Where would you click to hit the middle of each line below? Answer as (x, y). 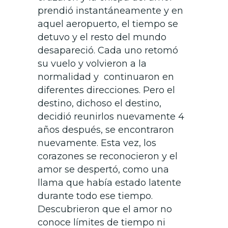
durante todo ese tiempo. (95, 196)
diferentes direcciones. (90, 90)
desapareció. (68, 51)
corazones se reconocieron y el (108, 156)
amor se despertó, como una (103, 170)
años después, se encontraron (106, 130)
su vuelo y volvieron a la (92, 64)
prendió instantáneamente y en (110, 11)
